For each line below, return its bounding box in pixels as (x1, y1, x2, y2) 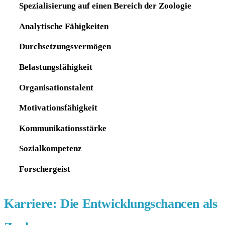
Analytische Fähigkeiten (19, 21, 108, 31)
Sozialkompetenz (19, 143, 82, 154)
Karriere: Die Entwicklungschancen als (4, 196, 217, 211)
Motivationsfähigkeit (19, 102, 97, 113)
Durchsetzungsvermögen (19, 41, 111, 52)
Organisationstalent (19, 82, 93, 92)
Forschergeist (19, 163, 70, 174)
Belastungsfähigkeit (19, 62, 92, 72)
